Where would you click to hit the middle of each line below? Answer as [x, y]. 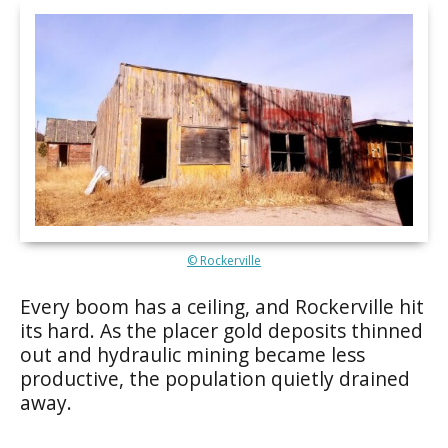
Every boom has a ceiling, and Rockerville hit [222, 306]
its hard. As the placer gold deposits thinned [221, 330]
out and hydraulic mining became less [192, 354]
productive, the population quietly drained [215, 378]
